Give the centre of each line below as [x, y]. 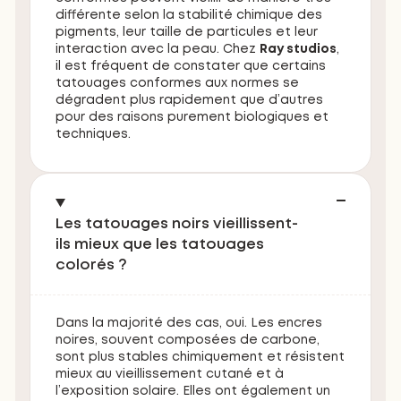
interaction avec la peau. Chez [158, 50]
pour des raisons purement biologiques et [192, 118]
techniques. [94, 135]
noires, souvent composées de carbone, [188, 341]
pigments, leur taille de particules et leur [187, 33]
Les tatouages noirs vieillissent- [177, 225]
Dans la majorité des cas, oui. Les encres [189, 324]
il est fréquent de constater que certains [191, 67]
